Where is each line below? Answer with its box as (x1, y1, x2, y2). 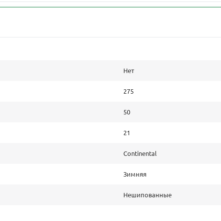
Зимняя (123, 169, 147, 178)
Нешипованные (123, 190, 172, 199)
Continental (123, 148, 157, 157)
